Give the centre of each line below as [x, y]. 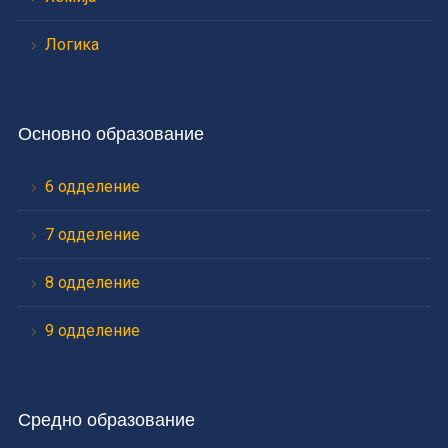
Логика [71, 45]
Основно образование [110, 134]
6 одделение [92, 187]
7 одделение [92, 235]
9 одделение [92, 331]
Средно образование [106, 420]
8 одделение [92, 283]
